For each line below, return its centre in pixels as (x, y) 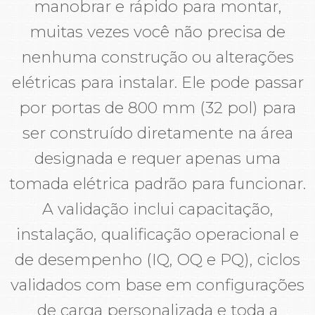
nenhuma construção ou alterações (157, 57)
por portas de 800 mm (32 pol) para (157, 107)
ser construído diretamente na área (157, 133)
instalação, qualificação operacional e (157, 234)
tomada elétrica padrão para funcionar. (157, 183)
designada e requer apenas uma (157, 158)
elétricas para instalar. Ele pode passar (157, 82)
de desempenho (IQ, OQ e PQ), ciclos (157, 259)
